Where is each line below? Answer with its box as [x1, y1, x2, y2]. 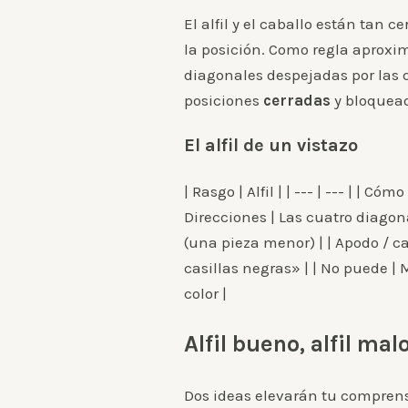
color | [184, 284, 227, 303]
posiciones [184, 91, 263, 110]
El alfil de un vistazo [184, 135, 358, 157]
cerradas [263, 91, 331, 110]
